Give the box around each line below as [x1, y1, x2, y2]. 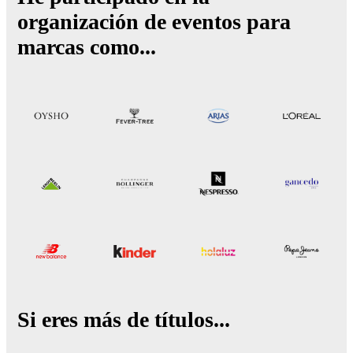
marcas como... [17, 34, 156, 59]
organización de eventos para [17, 9, 291, 34]
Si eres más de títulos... [17, 307, 230, 332]
